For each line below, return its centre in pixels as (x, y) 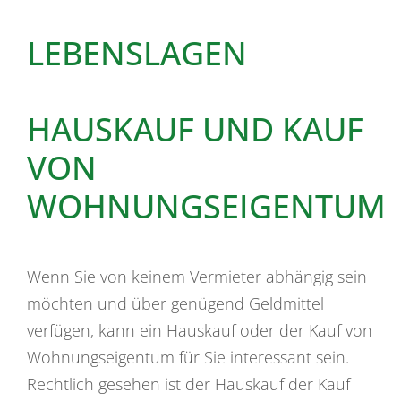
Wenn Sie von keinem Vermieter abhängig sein (197, 276)
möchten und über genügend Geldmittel (175, 303)
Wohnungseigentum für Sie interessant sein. (188, 357)
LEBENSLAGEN (137, 53)
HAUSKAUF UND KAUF (195, 129)
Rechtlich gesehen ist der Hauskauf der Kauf (188, 384)
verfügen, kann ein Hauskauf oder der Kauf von (200, 330)
